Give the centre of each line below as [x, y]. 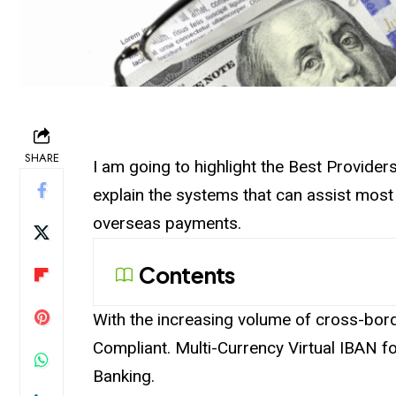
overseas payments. [168, 223]
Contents [187, 274]
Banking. [124, 376]
